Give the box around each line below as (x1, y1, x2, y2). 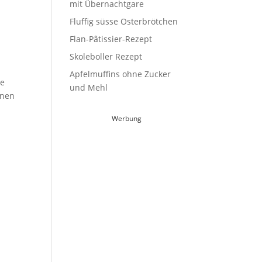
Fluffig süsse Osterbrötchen (70, 16, 178, 27)
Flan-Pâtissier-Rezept (70, 33, 153, 44)
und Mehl (70, 82, 108, 93)
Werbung (111, 113, 142, 123)
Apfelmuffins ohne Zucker (70, 68, 171, 80)
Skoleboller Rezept (70, 51, 143, 62)
